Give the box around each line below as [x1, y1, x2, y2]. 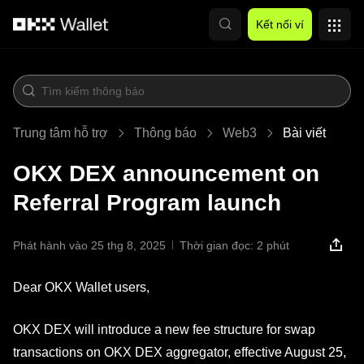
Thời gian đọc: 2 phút [180, 239, 289, 252]
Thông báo [134, 126, 197, 140]
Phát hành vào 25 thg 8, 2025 [13, 239, 166, 252]
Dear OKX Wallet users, [13, 280, 149, 294]
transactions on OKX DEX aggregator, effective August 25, [13, 345, 346, 359]
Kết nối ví [256, 18, 304, 31]
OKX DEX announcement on [13, 161, 319, 186]
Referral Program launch [13, 190, 281, 215]
